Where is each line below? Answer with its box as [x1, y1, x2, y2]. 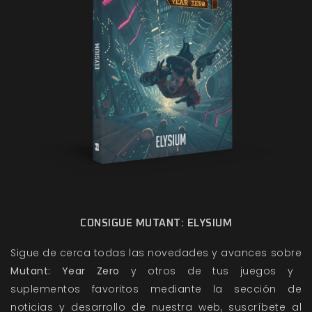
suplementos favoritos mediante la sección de [10, 282, 302, 297]
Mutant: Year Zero [10, 264, 120, 279]
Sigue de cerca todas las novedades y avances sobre [10, 246, 302, 260]
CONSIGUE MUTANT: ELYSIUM [80, 218, 232, 229]
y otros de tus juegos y [130, 264, 294, 279]
